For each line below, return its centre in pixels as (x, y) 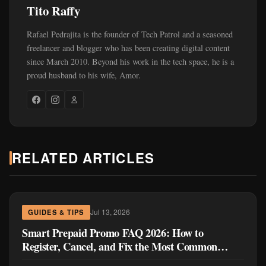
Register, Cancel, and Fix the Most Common (120, 246)
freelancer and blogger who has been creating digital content (128, 47)
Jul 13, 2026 (110, 212)
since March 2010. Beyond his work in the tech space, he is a (130, 61)
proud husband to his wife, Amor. (84, 75)
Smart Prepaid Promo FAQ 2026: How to (113, 232)
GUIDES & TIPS (56, 212)
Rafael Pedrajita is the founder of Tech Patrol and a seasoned (130, 34)
